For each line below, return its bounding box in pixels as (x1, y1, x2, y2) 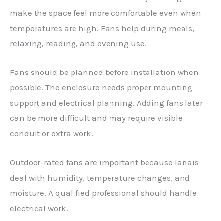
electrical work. (10, 203, 68, 213)
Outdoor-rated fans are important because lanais (10, 157, 199, 167)
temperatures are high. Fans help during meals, (10, 23, 194, 34)
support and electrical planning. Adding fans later (10, 98, 203, 108)
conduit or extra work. (10, 128, 93, 139)
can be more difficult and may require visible (10, 113, 183, 123)
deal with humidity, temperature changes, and (10, 172, 190, 183)
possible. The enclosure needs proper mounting (10, 82, 192, 93)
